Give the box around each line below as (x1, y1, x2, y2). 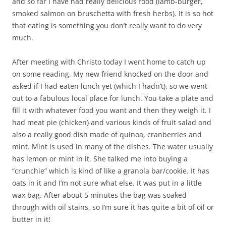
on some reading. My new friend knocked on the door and (12, 69, 208, 79)
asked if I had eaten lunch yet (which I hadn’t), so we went (12, 81, 207, 91)
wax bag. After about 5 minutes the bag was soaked (12, 190, 187, 200)
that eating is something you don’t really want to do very (12, 20, 202, 30)
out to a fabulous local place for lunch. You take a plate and (12, 93, 213, 103)
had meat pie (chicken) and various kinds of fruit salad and (12, 117, 211, 127)
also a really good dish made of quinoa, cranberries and (12, 129, 202, 139)
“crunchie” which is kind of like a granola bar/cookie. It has (12, 165, 209, 176)
